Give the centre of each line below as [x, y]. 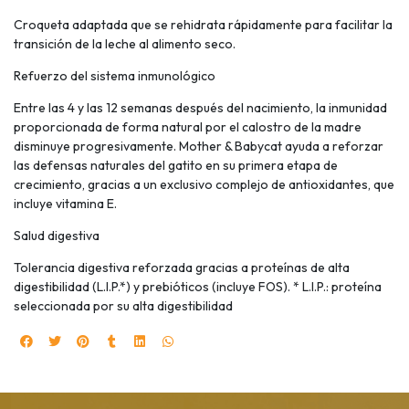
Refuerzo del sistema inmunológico [115, 76]
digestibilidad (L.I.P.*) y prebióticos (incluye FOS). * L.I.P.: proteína [198, 287]
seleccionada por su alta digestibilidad [123, 306]
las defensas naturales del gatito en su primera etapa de [176, 166]
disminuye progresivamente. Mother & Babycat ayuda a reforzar [199, 147]
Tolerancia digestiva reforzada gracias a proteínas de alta [182, 268]
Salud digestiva [57, 236]
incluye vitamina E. [65, 204]
